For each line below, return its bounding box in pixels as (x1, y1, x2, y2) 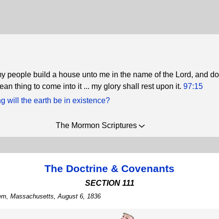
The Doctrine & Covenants (44, 163, 175, 174)
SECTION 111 (85, 179, 134, 187)
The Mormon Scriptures (56, 121, 139, 130)
